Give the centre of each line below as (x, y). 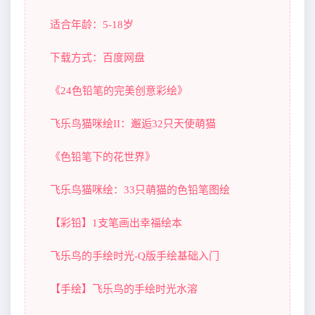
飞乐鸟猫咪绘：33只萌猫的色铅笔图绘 (140, 189)
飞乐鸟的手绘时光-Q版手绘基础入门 (135, 256)
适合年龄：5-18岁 (92, 24)
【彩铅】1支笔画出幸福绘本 (116, 223)
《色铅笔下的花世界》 (103, 156)
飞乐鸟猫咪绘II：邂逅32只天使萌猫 (133, 123)
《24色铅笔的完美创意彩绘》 (119, 90)
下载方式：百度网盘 (97, 57)
